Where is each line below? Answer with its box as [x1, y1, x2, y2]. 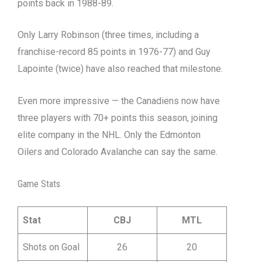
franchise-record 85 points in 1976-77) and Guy [18, 46, 211, 58]
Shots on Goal [23, 241, 80, 253]
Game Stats [18, 178, 60, 189]
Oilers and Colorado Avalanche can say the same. [18, 146, 218, 157]
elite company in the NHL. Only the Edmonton [18, 129, 201, 140]
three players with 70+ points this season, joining [18, 112, 218, 123]
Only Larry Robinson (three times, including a [18, 29, 199, 41]
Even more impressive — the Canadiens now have [18, 95, 220, 106]
